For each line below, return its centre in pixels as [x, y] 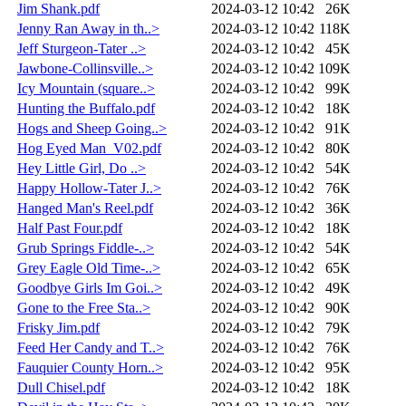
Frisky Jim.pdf [58, 327]
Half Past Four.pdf [70, 227]
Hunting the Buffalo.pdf [86, 108]
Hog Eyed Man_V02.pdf [89, 148]
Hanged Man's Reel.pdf [85, 208]
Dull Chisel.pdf [61, 387]
